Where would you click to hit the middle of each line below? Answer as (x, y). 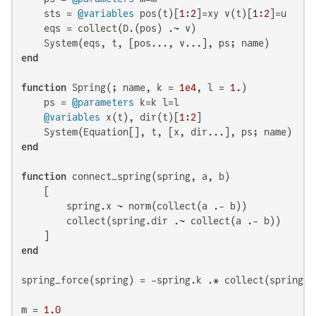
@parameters (103, 102)
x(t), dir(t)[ (140, 117)
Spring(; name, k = (123, 87)
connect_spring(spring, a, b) (148, 176)
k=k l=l (157, 102)
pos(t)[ (157, 13)
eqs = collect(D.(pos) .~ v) (109, 28)
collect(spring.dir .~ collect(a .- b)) (151, 220)
